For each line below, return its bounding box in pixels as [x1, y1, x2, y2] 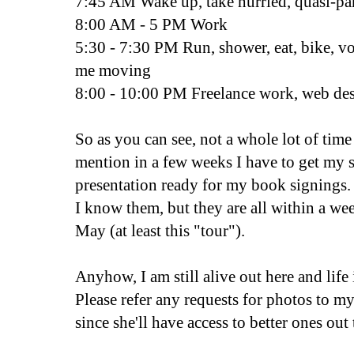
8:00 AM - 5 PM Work [75, 15, 228, 34]
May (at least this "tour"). [75, 221, 245, 240]
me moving [75, 61, 151, 80]
